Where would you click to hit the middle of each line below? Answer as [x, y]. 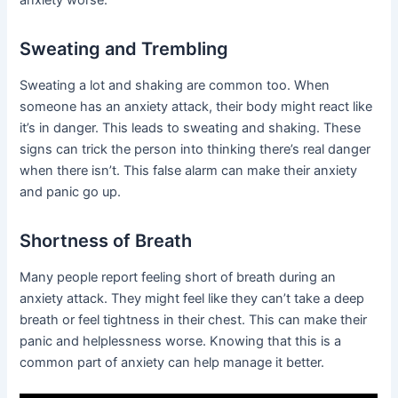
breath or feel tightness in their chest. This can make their [194, 319]
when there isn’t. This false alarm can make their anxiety [189, 170]
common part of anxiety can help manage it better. [172, 362]
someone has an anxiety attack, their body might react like [196, 106]
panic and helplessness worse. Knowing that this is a [181, 341]
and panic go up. [71, 191]
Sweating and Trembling [124, 48]
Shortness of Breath [106, 240]
